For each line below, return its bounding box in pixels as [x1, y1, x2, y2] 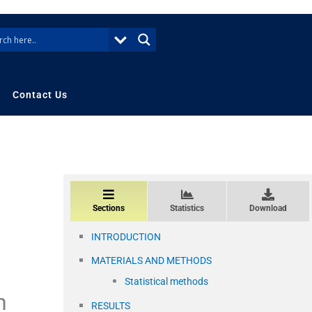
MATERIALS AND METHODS [91, 254, 212, 266]
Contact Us [13, 88, 68, 100]
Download [249, 203, 287, 213]
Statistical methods [125, 275, 208, 287]
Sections [93, 203, 125, 213]
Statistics [170, 203, 204, 213]
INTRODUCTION [91, 231, 161, 242]
